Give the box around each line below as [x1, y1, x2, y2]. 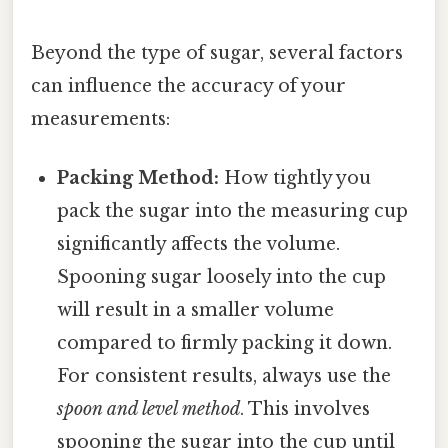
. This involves [240, 398, 371, 421]
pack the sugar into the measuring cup [57, 200, 409, 223]
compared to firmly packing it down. [57, 332, 393, 355]
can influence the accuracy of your [31, 75, 346, 98]
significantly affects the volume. [57, 233, 341, 256]
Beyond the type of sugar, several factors [31, 42, 403, 65]
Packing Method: [57, 167, 220, 190]
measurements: [31, 108, 170, 131]
